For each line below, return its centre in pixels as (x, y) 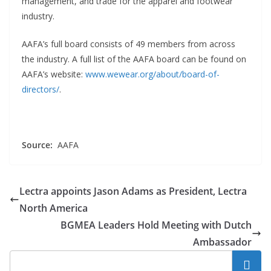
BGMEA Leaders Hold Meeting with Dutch (156, 225)
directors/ (41, 89)
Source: (40, 145)
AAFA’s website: (54, 74)
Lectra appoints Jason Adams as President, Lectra (133, 191)
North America (54, 208)
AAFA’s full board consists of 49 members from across (129, 44)
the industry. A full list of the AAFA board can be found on (134, 59)
